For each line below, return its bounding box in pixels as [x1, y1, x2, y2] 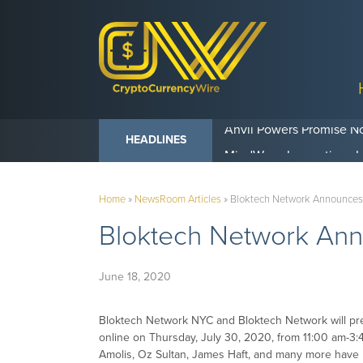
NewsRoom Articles [135, 193, 221, 207]
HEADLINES [125, 132, 186, 147]
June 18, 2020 [99, 270, 171, 284]
